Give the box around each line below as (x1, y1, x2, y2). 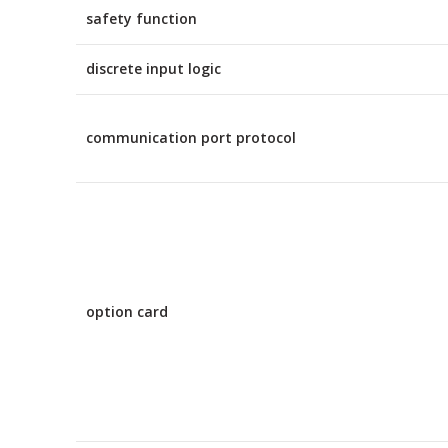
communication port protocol (86, 128, 296, 147)
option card (86, 302, 168, 321)
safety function (86, 9, 197, 28)
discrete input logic (86, 59, 221, 78)
